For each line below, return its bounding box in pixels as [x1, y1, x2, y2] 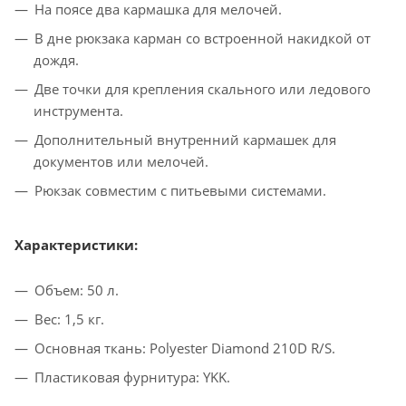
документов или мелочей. [34, 152, 208, 171]
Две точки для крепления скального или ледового [34, 80, 371, 99]
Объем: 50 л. [34, 281, 119, 300]
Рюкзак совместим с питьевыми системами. [34, 181, 326, 200]
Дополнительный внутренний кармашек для [34, 130, 336, 150]
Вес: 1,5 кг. [34, 310, 104, 329]
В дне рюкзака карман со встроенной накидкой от [34, 29, 371, 48]
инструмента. [34, 101, 123, 121]
